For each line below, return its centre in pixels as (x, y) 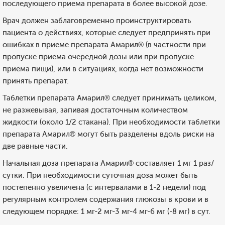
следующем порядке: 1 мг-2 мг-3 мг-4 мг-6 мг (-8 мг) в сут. (106, 211)
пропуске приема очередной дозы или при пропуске (98, 57)
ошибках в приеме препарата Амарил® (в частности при (104, 45)
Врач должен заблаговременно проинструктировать (97, 21)
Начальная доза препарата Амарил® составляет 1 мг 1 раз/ (108, 163)
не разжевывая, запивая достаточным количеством (95, 110)
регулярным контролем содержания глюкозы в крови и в (105, 199)
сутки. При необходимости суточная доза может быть (100, 175)
